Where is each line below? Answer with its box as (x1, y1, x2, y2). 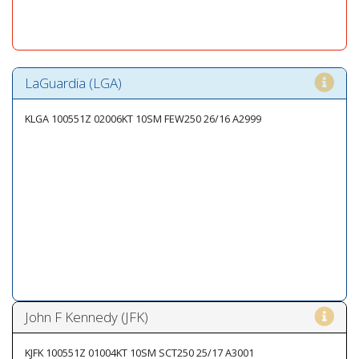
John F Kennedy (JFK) (25, 308, 148, 326)
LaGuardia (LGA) (25, 74, 122, 92)
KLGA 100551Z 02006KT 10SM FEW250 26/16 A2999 (25, 111, 261, 126)
